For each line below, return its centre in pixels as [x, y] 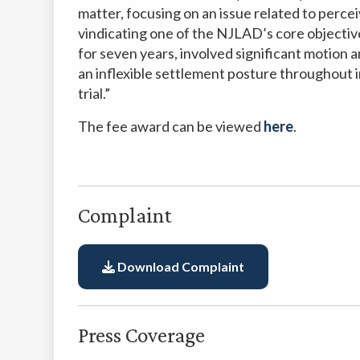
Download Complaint [180, 266]
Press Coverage [142, 335]
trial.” [94, 93]
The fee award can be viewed [171, 126]
